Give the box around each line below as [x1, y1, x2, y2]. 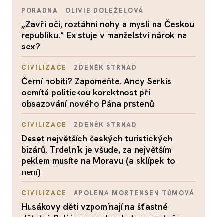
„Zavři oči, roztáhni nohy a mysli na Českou [21, 18, 194, 30]
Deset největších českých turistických [21, 133, 172, 144]
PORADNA [21, 6, 58, 15]
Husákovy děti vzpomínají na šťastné [21, 201, 168, 212]
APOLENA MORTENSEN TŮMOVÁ [74, 189, 195, 197]
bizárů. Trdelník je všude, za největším [21, 144, 171, 155]
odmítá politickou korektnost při [21, 87, 150, 98]
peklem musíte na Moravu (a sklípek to [21, 155, 175, 166]
